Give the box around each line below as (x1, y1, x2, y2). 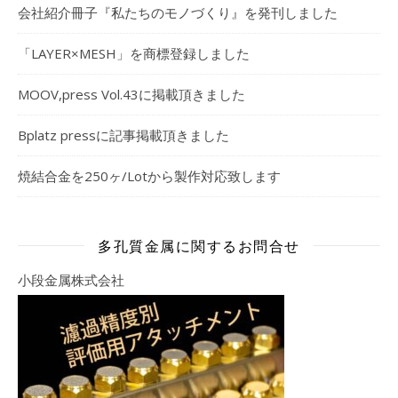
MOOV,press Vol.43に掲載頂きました (18, 84, 245, 103)
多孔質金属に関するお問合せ (98, 235, 300, 255)
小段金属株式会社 (18, 270, 124, 289)
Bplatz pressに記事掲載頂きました (18, 125, 229, 144)
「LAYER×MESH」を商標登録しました (18, 44, 250, 62)
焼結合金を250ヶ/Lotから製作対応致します (18, 166, 281, 185)
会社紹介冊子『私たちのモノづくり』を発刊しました (18, 3, 338, 21)
